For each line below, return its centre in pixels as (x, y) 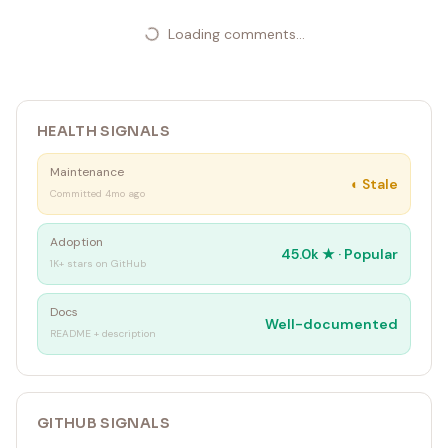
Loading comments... (236, 34)
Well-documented (331, 324)
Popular (371, 254)
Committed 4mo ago (97, 193)
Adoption (76, 242)
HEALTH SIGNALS (103, 131)
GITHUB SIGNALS (103, 423)
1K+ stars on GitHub (98, 263)
